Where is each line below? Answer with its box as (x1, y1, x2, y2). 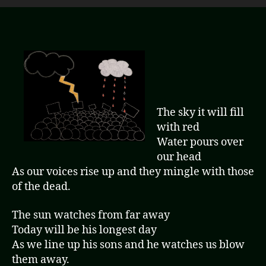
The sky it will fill (157, 106, 244, 119)
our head (157, 150, 201, 164)
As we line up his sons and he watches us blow (12, 237, 245, 252)
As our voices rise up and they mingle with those (12, 165, 254, 179)
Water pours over (157, 135, 243, 149)
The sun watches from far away (12, 208, 170, 222)
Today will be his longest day (12, 223, 157, 237)
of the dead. (12, 180, 71, 194)
